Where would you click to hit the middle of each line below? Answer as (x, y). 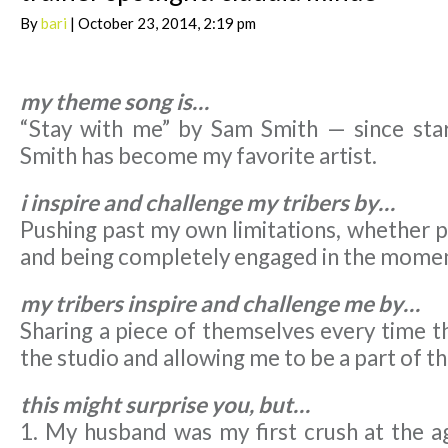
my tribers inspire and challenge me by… (220, 304)
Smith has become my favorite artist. (198, 156)
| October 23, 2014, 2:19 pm (161, 23)
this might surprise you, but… (165, 405)
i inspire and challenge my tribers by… (207, 203)
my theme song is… (114, 102)
